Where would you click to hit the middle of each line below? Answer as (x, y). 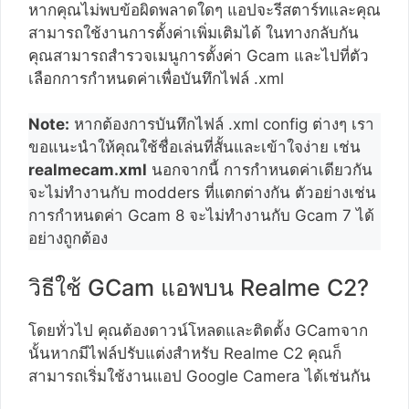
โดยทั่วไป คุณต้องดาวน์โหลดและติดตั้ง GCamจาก (198, 330)
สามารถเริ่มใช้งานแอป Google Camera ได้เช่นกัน (199, 376)
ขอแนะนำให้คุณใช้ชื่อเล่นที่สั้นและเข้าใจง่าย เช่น (194, 147)
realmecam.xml (88, 170)
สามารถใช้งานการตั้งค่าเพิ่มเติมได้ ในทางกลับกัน (194, 32)
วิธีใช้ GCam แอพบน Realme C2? (199, 287)
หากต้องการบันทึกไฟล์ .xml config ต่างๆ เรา (222, 125)
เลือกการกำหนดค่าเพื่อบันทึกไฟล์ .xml (158, 78)
